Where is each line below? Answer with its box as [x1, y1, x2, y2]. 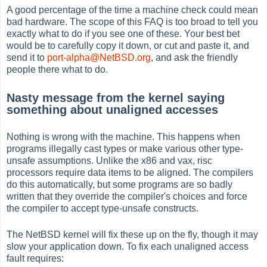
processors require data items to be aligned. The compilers [7, 167, 254, 178]
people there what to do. [7, 64, 108, 75]
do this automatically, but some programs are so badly [7, 179, 233, 190]
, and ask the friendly [151, 52, 238, 63]
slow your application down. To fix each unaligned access [7, 241, 249, 252]
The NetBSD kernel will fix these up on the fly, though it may [7, 229, 259, 240]
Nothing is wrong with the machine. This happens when [7, 132, 241, 142]
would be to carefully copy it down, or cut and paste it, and [7, 41, 250, 51]
